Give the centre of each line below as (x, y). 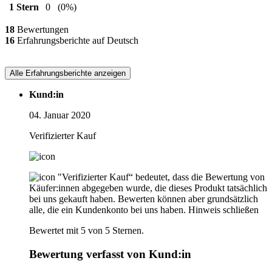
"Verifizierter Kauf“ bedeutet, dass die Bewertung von (161, 177)
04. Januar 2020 (60, 115)
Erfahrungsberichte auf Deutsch (76, 41)
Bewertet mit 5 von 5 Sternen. (87, 231)
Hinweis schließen (223, 210)
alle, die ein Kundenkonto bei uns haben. (107, 210)
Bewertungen (42, 30)
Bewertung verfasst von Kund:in (110, 254)
